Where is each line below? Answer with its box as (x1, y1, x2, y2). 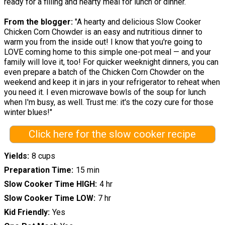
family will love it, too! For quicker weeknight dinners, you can (4, 57, 218, 67)
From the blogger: (4, 17, 75, 27)
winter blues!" (4, 107, 52, 117)
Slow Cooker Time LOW (4, 193, 93, 203)
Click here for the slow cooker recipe (29, 128, 196, 141)
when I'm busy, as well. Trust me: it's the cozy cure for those (4, 97, 213, 107)
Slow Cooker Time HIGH (4, 179, 95, 189)
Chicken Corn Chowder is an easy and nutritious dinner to (4, 27, 202, 37)
